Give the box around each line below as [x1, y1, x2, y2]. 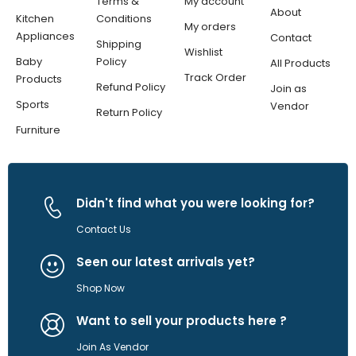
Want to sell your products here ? [76, 312, 287, 330]
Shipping [96, 37, 142, 52]
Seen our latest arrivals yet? [76, 253, 255, 271]
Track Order [184, 70, 247, 86]
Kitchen [16, 11, 54, 27]
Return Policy [96, 105, 163, 121]
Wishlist [184, 44, 223, 60]
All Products [270, 56, 331, 72]
